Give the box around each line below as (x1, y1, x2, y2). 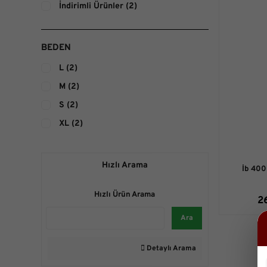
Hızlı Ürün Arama (94, 190, 156, 200)
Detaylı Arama (144, 244, 196, 253)
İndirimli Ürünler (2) (59, 1, 137, 11)
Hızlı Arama (101, 160, 148, 170)
